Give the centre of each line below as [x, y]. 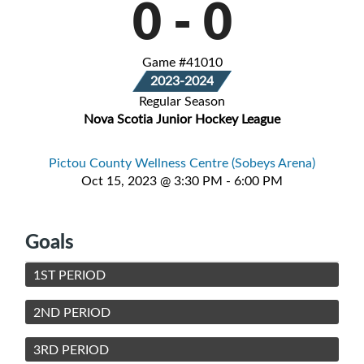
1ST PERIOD [69, 274]
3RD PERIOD [71, 349]
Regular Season [182, 100]
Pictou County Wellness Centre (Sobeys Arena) [182, 162]
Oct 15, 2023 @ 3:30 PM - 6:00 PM [182, 180]
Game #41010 [182, 62]
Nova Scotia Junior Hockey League [182, 118]
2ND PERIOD [72, 312]
